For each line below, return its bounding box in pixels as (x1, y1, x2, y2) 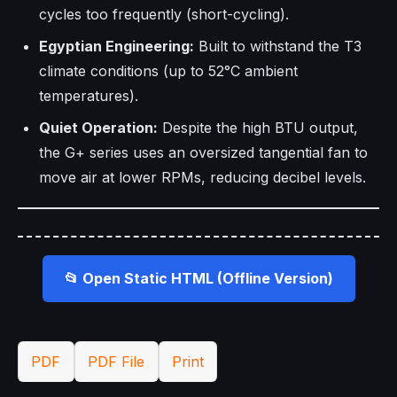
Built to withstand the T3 (194, 37, 362, 56)
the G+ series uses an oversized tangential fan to (39, 144, 368, 162)
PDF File (88, 353, 145, 371)
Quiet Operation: (39, 119, 158, 137)
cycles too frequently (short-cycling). (39, 5, 289, 24)
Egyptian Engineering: (39, 37, 194, 56)
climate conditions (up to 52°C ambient (39, 62, 298, 81)
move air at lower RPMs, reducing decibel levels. (39, 168, 366, 187)
